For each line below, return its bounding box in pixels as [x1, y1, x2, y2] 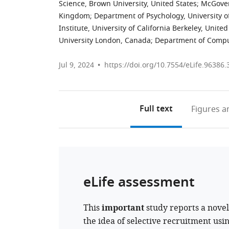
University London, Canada [59, 35, 151, 46]
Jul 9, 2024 [59, 60, 94, 71]
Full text [139, 103, 173, 116]
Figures [191, 103, 220, 116]
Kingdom [59, 11, 90, 21]
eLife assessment [83, 172, 195, 194]
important [102, 202, 144, 216]
